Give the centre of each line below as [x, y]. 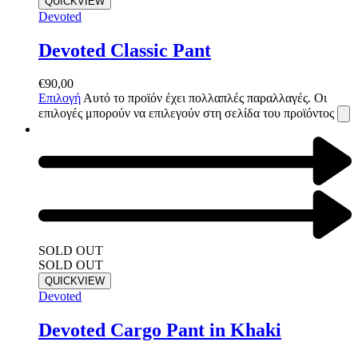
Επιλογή [60, 98]
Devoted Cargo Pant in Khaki [160, 330]
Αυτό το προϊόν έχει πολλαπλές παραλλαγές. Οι [205, 98]
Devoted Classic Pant [125, 50]
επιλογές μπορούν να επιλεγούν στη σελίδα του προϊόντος [188, 113]
